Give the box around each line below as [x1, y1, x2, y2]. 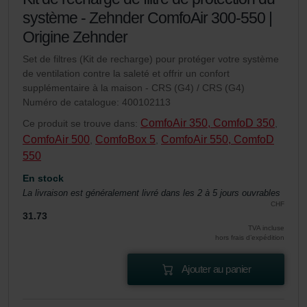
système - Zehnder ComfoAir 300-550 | [23, 9, 272, 27]
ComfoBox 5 [95, 134, 156, 146]
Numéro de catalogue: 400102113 [23, 97, 171, 108]
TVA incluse [248, 224, 284, 232]
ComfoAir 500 [23, 134, 90, 146]
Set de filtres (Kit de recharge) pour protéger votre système [23, 53, 279, 65]
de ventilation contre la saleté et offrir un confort [23, 68, 230, 79]
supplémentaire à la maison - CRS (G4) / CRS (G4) [23, 82, 245, 94]
